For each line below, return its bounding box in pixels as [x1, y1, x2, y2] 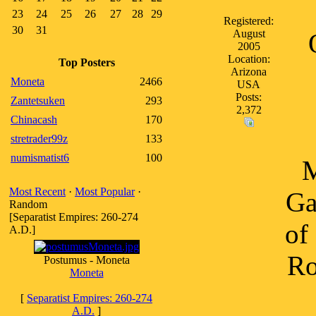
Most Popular [75, 186, 135, 197]
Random [9, 198, 47, 210]
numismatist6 [11, 152, 69, 164]
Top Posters [58, 56, 115, 68]
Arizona [231, 66, 267, 78]
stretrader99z [11, 133, 68, 145]
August [232, 28, 265, 39]
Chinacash [11, 114, 57, 126]
